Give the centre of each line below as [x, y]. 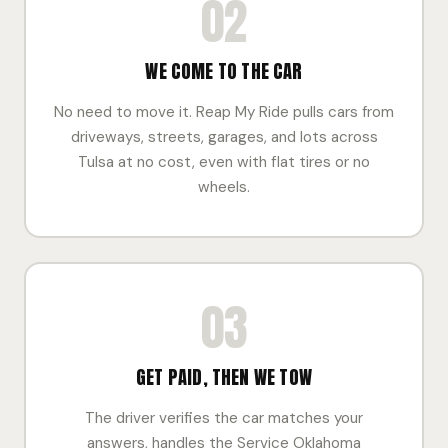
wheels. [224, 187]
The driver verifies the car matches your [224, 418]
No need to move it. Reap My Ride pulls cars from [224, 112]
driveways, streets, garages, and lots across [224, 137]
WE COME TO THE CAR [224, 71]
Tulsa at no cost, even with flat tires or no [224, 162]
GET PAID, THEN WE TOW [224, 377]
